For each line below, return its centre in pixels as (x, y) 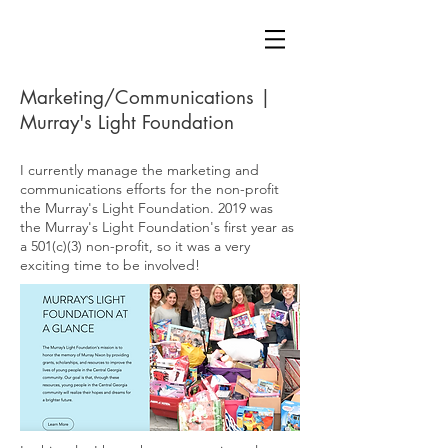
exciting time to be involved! (112, 265)
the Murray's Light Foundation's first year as (157, 227)
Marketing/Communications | (145, 97)
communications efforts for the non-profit (149, 189)
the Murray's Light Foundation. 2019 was (146, 208)
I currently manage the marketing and (139, 170)
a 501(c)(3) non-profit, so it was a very (135, 246)
